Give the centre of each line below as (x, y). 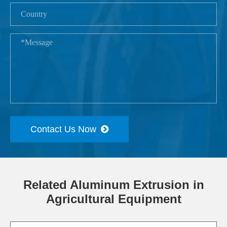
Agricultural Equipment (113, 199)
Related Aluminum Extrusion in (113, 185)
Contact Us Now (65, 129)
